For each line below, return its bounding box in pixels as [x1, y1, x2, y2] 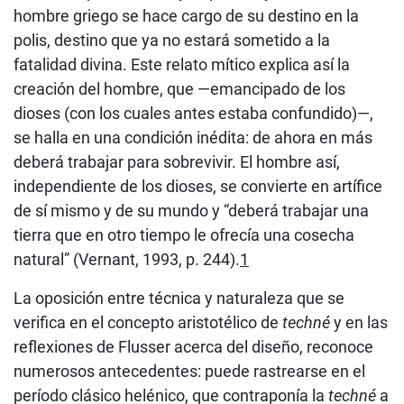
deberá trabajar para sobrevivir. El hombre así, [14, 151, 340, 171]
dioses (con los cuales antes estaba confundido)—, [14, 103, 373, 123]
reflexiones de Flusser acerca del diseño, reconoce [14, 336, 373, 356]
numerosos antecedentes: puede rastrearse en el [14, 361, 365, 381]
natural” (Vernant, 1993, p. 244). [14, 249, 240, 269]
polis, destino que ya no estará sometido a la [14, 30, 330, 50]
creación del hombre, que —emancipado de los [14, 78, 345, 98]
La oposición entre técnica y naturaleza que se [14, 288, 344, 308]
